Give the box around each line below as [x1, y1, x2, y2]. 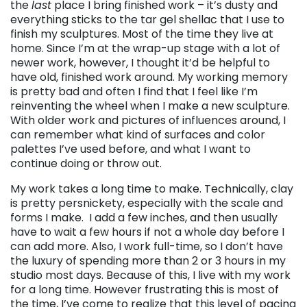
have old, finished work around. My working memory [10, 69, 288, 86]
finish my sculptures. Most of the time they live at [10, 26, 273, 42]
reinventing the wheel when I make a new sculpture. [10, 98, 290, 114]
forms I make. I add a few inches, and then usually [10, 210, 278, 226]
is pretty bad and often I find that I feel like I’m [10, 84, 258, 100]
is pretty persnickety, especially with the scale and [10, 195, 283, 212]
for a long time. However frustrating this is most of [10, 282, 279, 298]
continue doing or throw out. [10, 156, 162, 172]
